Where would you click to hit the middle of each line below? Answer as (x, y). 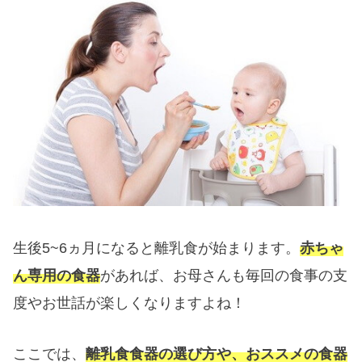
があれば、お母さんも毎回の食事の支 (224, 275)
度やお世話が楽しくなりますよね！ (130, 303)
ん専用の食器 (57, 275)
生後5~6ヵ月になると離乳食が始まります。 (157, 248)
